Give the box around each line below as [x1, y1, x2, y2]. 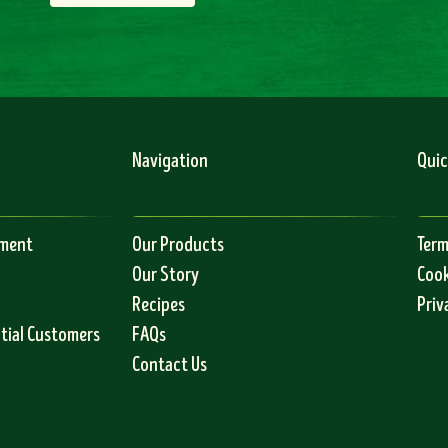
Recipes [132, 292, 185, 318]
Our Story [132, 262, 199, 288]
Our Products [132, 232, 224, 258]
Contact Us [132, 352, 207, 378]
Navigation [132, 148, 208, 174]
